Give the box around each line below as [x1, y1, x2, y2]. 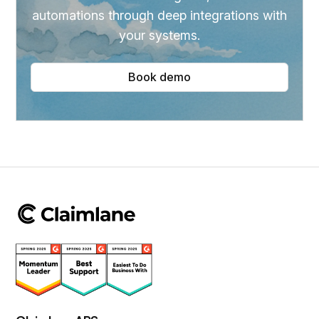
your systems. [119, 28, 200, 43]
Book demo [128, 70, 191, 85]
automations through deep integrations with [32, 8, 287, 23]
